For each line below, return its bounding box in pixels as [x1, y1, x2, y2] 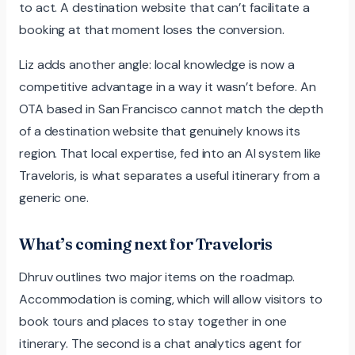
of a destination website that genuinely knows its [19, 122, 301, 139]
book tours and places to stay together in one [19, 312, 287, 330]
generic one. [19, 189, 89, 206]
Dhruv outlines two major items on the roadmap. [19, 268, 296, 285]
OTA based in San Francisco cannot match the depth [19, 100, 324, 117]
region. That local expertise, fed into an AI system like [19, 144, 322, 162]
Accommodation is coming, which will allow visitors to [19, 290, 323, 307]
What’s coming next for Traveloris [19, 233, 273, 254]
